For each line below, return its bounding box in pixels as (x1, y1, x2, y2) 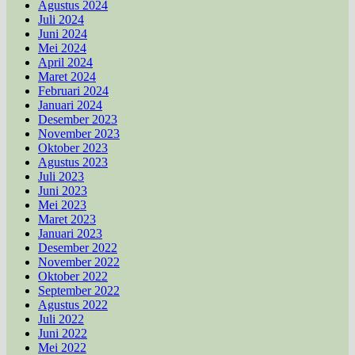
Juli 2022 (38, 311, 84, 326)
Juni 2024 (38, 26, 87, 40)
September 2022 (38, 283, 120, 297)
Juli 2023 (38, 169, 84, 183)
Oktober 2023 (38, 140, 108, 155)
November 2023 (38, 126, 120, 140)
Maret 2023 (38, 212, 96, 226)
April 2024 (38, 55, 93, 69)
